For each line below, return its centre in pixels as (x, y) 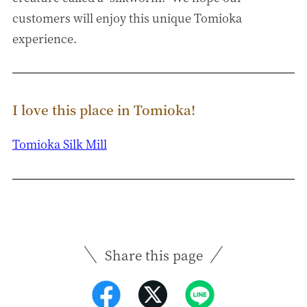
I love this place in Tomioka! (103, 110)
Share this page (153, 254)
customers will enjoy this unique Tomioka (127, 17)
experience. (44, 38)
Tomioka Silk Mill (59, 144)
